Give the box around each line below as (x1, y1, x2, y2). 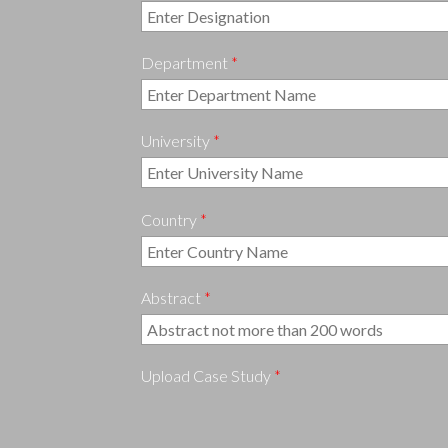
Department (140, 53, 231, 72)
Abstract (140, 288, 204, 307)
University (140, 131, 213, 150)
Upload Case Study (140, 366, 274, 385)
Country (140, 210, 200, 229)
